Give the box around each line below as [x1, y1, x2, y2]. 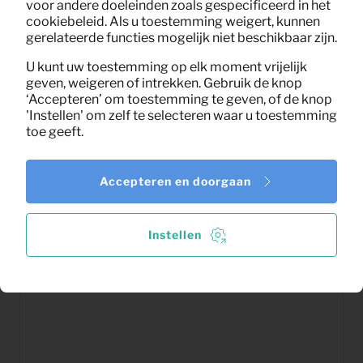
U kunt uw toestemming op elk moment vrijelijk [26, 58, 307, 75]
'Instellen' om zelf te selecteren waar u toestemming [26, 107, 337, 123]
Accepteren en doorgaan [99, 174, 251, 188]
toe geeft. [26, 123, 83, 139]
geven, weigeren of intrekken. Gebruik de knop [26, 75, 302, 91]
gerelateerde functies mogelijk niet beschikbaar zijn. [26, 29, 337, 45]
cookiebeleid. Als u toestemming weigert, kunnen [26, 13, 320, 29]
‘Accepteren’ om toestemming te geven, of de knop [26, 91, 332, 107]
